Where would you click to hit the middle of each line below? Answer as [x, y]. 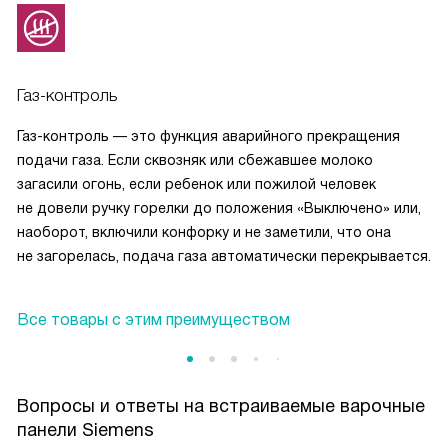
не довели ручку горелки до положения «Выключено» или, [219, 208]
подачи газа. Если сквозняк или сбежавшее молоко [195, 160]
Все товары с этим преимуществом [153, 320]
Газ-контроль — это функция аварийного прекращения [208, 136]
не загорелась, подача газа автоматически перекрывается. [224, 256]
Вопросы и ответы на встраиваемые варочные [221, 406]
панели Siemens [85, 430]
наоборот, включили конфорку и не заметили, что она [204, 232]
